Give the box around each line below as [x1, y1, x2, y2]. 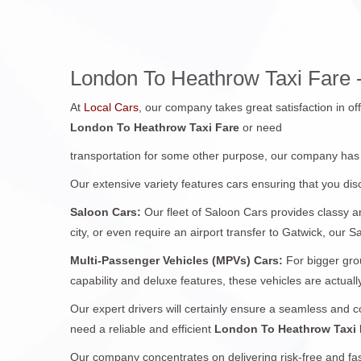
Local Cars [81, 100, 139, 114]
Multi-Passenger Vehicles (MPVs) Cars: [70, 253, 286, 267]
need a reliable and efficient [70, 322, 214, 335]
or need [243, 120, 282, 134]
